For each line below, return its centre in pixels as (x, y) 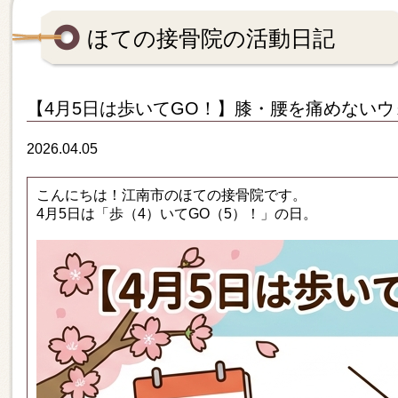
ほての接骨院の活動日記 (211, 38)
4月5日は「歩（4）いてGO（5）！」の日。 (177, 214)
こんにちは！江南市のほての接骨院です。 (171, 195)
